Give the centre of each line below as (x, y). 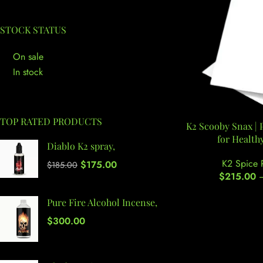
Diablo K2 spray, (81, 146)
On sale (28, 56)
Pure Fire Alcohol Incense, (102, 203)
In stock (28, 72)
